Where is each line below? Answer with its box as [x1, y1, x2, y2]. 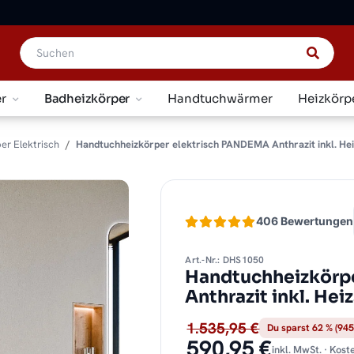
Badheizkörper [43, 90, 130, 106]
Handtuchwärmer [168, 90, 273, 106]
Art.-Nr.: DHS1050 [185, 254, 265, 267]
